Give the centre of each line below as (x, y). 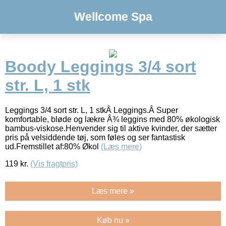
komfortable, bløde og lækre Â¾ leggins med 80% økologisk (112, 119)
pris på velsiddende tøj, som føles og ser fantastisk (95, 137)
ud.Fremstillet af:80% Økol (53, 146)
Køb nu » (113, 220)
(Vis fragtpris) (54, 163)
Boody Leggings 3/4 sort (101, 67)
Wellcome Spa (113, 17)
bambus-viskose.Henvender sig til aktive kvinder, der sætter (111, 128)
